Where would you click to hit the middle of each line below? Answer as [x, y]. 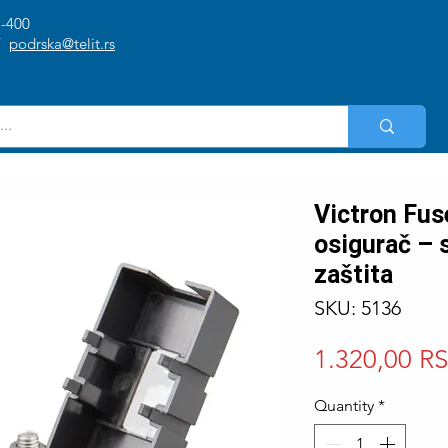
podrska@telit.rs [62, 43]
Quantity [344, 406]
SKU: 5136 [357, 308]
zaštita [353, 275]
